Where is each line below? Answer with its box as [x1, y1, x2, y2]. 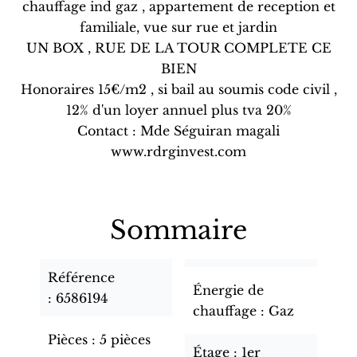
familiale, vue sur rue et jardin [80, 19, 277, 35]
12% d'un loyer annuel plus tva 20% [65, 102, 292, 118]
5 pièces [100, 331, 151, 347]
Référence [48, 269, 115, 285]
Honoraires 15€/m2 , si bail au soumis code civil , [20, 81, 337, 97]
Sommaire [110, 214, 247, 246]
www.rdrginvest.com [111, 143, 246, 159]
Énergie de [193, 282, 264, 298]
